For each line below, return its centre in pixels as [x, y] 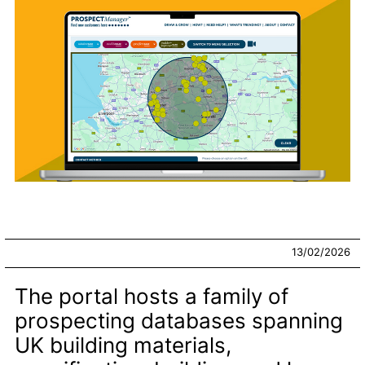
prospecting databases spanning [179, 320]
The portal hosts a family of [152, 296]
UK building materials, [123, 345]
